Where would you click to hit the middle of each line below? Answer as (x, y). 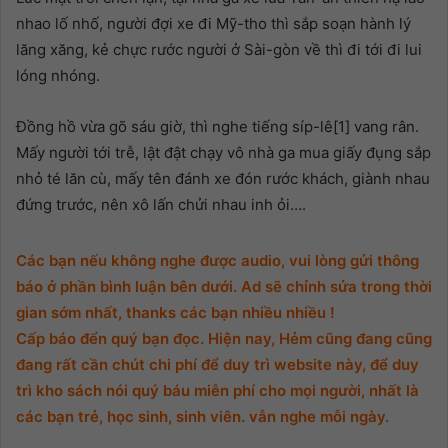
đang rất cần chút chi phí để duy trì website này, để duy (217, 365)
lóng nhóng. (58, 76)
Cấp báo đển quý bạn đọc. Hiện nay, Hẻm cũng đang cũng (224, 339)
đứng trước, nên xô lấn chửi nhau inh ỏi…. (161, 205)
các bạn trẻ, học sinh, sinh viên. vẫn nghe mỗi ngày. (202, 417)
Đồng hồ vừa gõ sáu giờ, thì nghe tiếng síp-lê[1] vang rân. (217, 127)
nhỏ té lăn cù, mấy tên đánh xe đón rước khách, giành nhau (223, 179)
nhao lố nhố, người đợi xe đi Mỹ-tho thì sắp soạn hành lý (213, 24)
